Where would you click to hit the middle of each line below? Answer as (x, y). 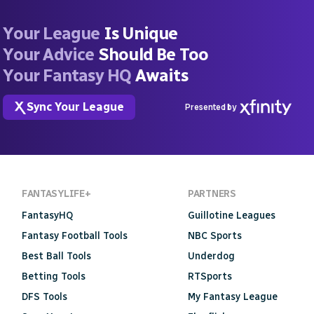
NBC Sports (215, 236)
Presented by (210, 108)
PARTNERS (212, 194)
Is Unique (139, 33)
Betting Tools (53, 277)
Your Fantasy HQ (67, 75)
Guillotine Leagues (232, 216)
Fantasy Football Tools (74, 236)
